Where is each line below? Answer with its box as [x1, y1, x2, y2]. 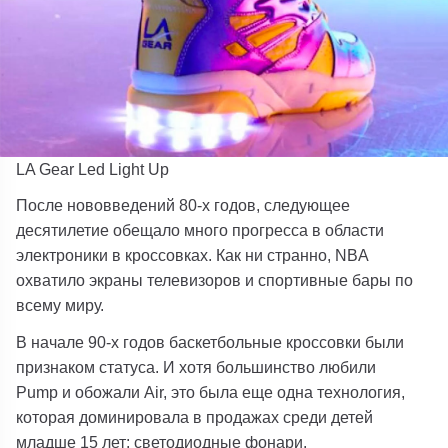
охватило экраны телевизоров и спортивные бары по [16, 271, 414, 290]
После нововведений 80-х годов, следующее [16, 196, 351, 215]
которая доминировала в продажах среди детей [16, 407, 374, 426]
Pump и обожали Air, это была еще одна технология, [16, 382, 406, 401]
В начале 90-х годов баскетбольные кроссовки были [16, 332, 405, 351]
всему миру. [16, 296, 105, 315]
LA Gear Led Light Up [16, 160, 170, 179]
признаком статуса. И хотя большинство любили [16, 357, 377, 376]
